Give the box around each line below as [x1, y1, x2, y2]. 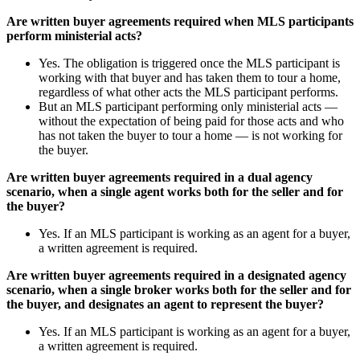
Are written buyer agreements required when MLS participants [6, 14, 354, 28]
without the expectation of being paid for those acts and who [39, 113, 344, 128]
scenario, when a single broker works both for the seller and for [6, 282, 351, 297]
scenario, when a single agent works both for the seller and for [6, 184, 343, 198]
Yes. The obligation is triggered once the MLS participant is [39, 55, 340, 70]
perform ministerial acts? [6, 28, 142, 43]
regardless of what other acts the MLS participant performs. [39, 84, 338, 99]
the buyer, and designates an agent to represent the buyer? [6, 297, 324, 311]
